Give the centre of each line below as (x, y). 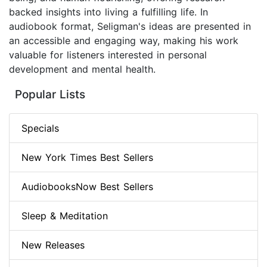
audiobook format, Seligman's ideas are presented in (130, 27)
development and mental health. (82, 69)
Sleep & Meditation (65, 216)
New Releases (53, 245)
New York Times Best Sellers (87, 158)
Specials (40, 128)
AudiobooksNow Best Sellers (87, 187)
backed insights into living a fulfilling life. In (108, 12)
